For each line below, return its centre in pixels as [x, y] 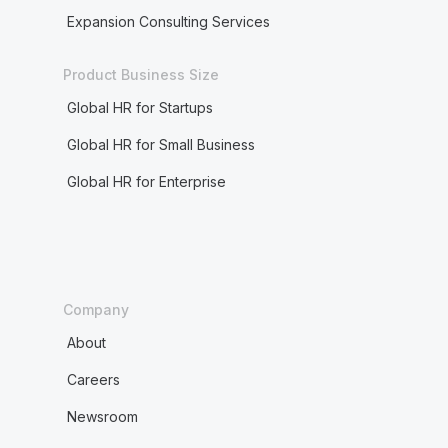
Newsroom [102, 416]
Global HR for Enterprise [146, 181]
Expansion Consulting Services [168, 21]
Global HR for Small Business [160, 144]
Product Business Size [140, 74]
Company [95, 309]
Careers [93, 379]
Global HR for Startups [139, 107]
